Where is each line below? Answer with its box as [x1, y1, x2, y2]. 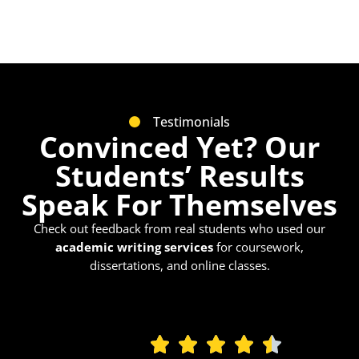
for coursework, [213, 238, 304, 255]
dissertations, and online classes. [89, 256, 270, 273]
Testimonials [153, 112, 231, 131]
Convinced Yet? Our [39, 127, 320, 167]
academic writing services [55, 238, 213, 255]
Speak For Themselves [22, 184, 337, 224]
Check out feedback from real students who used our [34, 220, 325, 236]
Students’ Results [54, 155, 305, 196]
